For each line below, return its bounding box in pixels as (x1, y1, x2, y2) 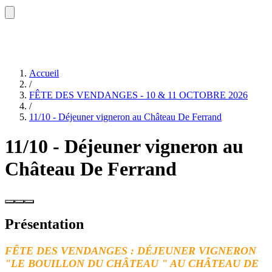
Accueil (29, 67, 59, 78)
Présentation (5, 216, 84, 233)
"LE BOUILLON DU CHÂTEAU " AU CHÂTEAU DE (5, 257, 259, 270)
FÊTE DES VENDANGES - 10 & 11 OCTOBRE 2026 (29, 89, 248, 100)
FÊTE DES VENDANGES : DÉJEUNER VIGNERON (5, 245, 256, 257)
